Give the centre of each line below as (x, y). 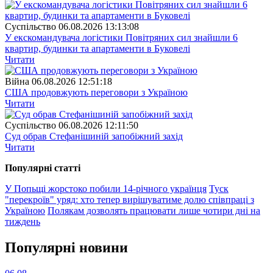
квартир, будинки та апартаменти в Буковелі (97, 49)
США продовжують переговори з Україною (96, 93)
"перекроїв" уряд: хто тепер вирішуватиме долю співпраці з (129, 200)
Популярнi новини (66, 247)
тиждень (23, 222)
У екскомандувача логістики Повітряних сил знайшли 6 (121, 38)
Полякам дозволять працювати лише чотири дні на (154, 211)
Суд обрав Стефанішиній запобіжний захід (94, 136)
